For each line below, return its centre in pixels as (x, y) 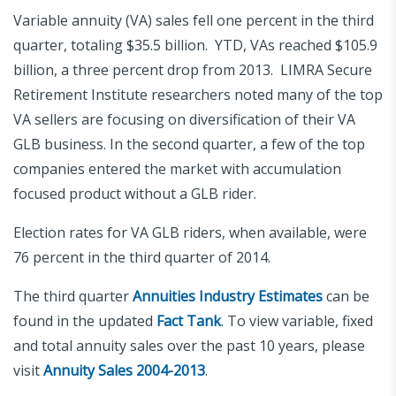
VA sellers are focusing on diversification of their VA (184, 119)
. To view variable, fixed (297, 320)
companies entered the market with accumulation (177, 168)
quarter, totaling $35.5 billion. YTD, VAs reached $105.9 (195, 45)
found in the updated (85, 320)
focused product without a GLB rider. (137, 193)
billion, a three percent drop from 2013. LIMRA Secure (193, 69)
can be (346, 296)
